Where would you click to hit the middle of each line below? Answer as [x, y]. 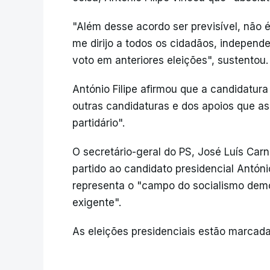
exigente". [97, 202]
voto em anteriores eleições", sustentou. [170, 60]
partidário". [99, 123]
